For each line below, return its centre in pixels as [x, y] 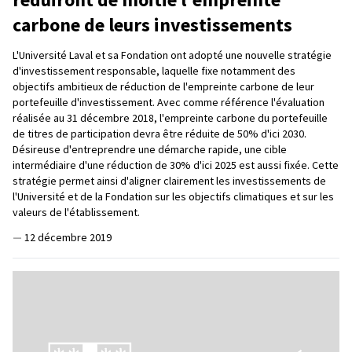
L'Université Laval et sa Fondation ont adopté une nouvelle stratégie [172, 55]
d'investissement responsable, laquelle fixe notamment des [154, 70]
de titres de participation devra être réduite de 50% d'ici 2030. [159, 133]
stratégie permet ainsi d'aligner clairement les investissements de [169, 180]
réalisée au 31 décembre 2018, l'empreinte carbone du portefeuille [170, 117]
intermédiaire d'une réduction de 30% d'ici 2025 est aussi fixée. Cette [176, 165]
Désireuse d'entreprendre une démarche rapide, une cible [150, 149]
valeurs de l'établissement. [76, 212]
